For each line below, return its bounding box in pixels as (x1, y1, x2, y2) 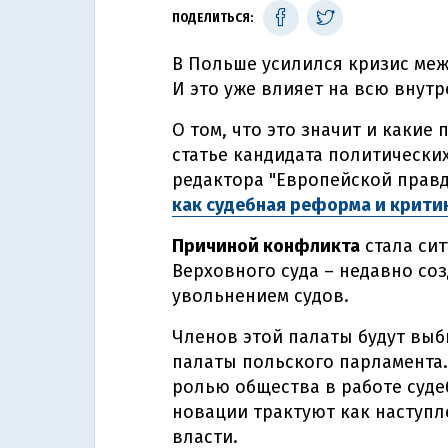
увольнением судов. (172, 285, 349, 307)
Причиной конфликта (172, 235, 360, 257)
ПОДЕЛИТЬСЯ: (172, 11, 253, 25)
